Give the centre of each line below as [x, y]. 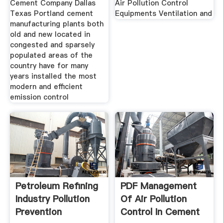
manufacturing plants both [56, 24]
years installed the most [53, 76]
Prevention [38, 212]
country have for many [49, 65]
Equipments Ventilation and [164, 13]
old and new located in [50, 34]
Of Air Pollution [154, 199]
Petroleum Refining [56, 186]
